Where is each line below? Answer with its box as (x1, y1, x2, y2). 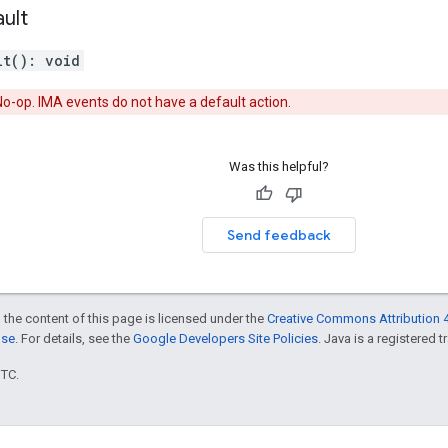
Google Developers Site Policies (133, 330, 318, 346)
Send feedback (226, 225, 331, 244)
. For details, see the (15, 330, 133, 346)
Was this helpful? (228, 158, 329, 174)
